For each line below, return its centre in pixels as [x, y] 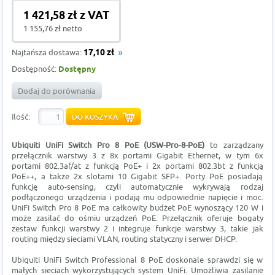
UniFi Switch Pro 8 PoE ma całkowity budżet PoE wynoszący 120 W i [137, 208]
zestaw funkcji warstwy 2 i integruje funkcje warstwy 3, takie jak [137, 229]
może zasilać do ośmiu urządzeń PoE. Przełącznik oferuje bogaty [137, 218]
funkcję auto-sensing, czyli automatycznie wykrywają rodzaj [137, 187]
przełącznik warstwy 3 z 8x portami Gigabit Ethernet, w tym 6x [137, 156]
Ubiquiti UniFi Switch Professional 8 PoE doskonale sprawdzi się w [137, 260]
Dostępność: [35, 69]
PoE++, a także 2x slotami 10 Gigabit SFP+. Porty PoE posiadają [137, 176]
